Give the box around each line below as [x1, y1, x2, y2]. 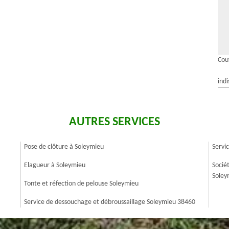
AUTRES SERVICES [69, 116, 160, 128]
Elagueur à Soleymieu [24, 162, 85, 169]
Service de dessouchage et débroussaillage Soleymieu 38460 [24, 198, 195, 206]
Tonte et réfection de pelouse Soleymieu [24, 180, 139, 188]
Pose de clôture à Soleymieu [24, 143, 104, 151]
